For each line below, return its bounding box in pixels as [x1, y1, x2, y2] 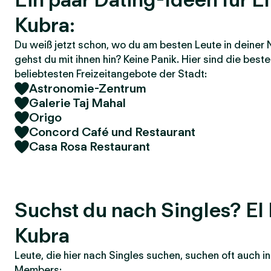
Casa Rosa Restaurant [29, 139, 150, 154]
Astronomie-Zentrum [29, 81, 146, 96]
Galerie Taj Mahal [29, 96, 126, 110]
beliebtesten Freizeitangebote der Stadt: [15, 68, 207, 80]
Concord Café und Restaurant [29, 125, 195, 139]
